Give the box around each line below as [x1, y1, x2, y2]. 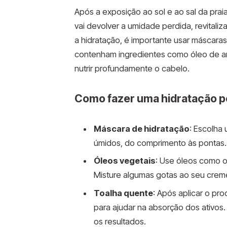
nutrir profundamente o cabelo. [74, 63, 190, 74]
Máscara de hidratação [93, 123, 190, 134]
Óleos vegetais [93, 156, 156, 166]
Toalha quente [93, 187, 153, 198]
